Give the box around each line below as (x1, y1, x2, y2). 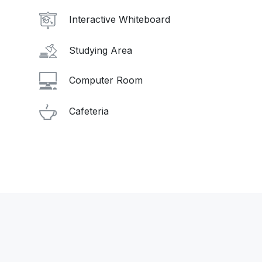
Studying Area (66, 44, 132, 56)
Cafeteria (66, 105, 109, 118)
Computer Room (66, 74, 143, 87)
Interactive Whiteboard (66, 13, 170, 25)
